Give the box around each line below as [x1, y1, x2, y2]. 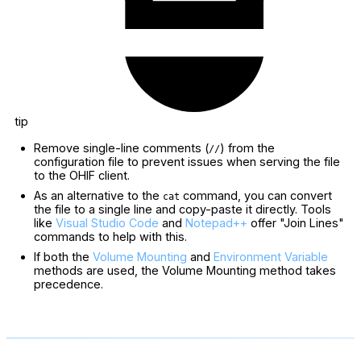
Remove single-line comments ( [34, 140, 209, 155]
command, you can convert [180, 188, 332, 202]
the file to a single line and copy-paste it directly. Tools [34, 201, 331, 216]
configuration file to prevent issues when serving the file [34, 154, 340, 168]
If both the [34, 249, 93, 263]
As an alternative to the [34, 188, 163, 202]
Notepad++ [185, 215, 247, 230]
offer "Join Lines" [247, 215, 344, 230]
